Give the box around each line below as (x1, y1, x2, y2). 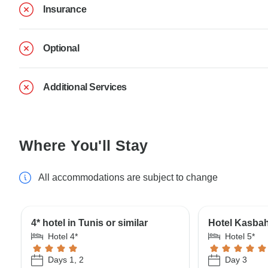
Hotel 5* (225, 231, 255, 241)
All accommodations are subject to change (38, 172, 218, 182)
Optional (43, 42, 80, 53)
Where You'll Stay (19, 136, 148, 154)
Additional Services (43, 81, 127, 92)
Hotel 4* (48, 231, 78, 241)
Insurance (43, 4, 87, 14)
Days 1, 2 (48, 255, 84, 265)
